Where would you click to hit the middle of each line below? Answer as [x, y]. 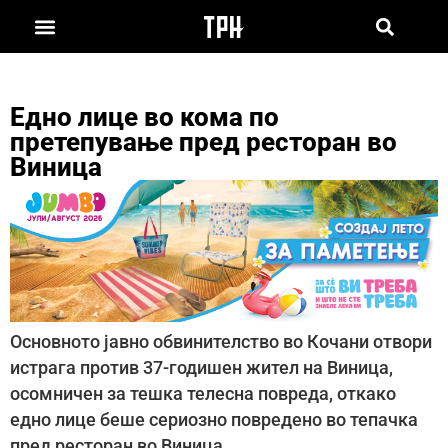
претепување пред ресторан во [203, 141]
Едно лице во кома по [144, 116]
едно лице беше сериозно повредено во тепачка [214, 420]
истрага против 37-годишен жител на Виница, [201, 368]
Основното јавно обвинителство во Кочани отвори [221, 342]
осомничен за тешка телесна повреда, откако [203, 394]
